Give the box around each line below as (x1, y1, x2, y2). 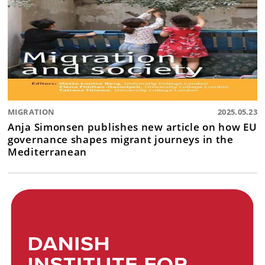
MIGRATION (8, 106, 55, 118)
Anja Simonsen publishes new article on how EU (8, 119, 257, 134)
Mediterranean (8, 144, 88, 159)
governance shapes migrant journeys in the (8, 132, 234, 147)
